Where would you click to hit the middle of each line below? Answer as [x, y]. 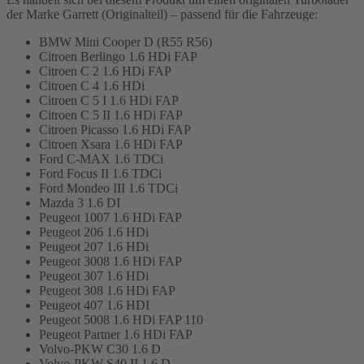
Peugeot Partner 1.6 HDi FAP [116, 335]
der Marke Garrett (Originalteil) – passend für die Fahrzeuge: [162, 15]
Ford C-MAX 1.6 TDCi [101, 159]
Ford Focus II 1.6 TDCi [100, 174]
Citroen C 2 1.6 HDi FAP [105, 71]
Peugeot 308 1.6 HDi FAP [107, 291]
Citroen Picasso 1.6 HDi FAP [115, 130]
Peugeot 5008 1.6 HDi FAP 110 [121, 320]
